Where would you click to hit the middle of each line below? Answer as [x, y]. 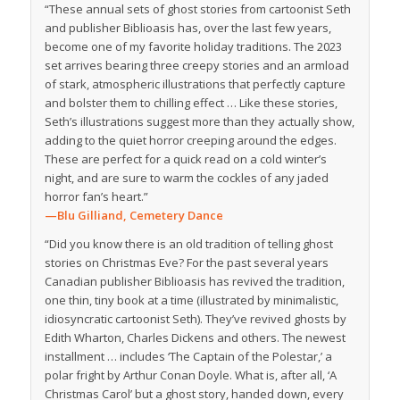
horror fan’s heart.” [96, 196]
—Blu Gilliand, [87, 215]
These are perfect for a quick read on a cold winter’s [185, 158]
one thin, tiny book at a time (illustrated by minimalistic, [191, 300]
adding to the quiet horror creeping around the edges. [190, 140]
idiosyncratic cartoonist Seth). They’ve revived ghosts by [195, 318]
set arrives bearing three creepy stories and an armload [196, 65]
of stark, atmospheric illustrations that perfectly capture [195, 83]
